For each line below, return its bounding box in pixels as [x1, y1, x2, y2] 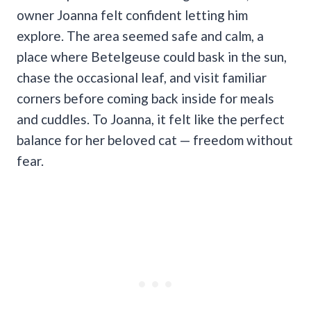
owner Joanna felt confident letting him [17, 6, 248, 23]
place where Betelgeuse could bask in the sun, [17, 48, 287, 65]
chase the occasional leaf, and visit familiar [17, 69, 267, 85]
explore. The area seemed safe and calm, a [17, 27, 264, 44]
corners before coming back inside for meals [17, 90, 274, 106]
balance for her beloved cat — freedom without [17, 131, 293, 148]
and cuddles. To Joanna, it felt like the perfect [17, 110, 285, 127]
